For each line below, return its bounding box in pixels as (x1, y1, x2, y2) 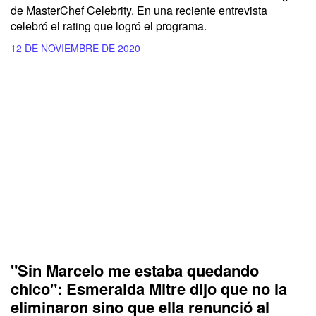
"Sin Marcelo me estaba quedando (11, 259, 259, 282)
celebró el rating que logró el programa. (11, 17, 207, 34)
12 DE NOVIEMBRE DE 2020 (11, 40, 140, 55)
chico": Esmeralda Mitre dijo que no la (11, 277, 287, 300)
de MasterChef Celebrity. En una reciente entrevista (11, 1, 267, 18)
